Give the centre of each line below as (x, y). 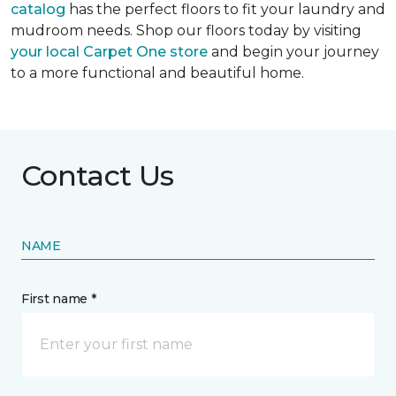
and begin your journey (293, 51)
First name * (59, 298)
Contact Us (98, 175)
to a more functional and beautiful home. (157, 72)
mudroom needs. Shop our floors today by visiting (186, 30)
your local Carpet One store (109, 51)
